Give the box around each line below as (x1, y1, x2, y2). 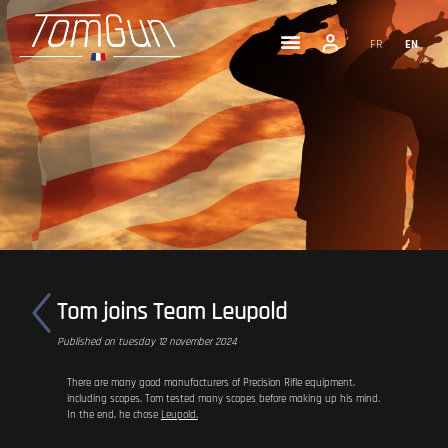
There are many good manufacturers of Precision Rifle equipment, (66, 376, 355, 390)
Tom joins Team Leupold (56, 297, 287, 327)
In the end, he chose (66, 408, 161, 422)
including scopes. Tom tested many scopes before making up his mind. (66, 392, 380, 406)
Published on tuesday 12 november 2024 (56, 335, 237, 349)
